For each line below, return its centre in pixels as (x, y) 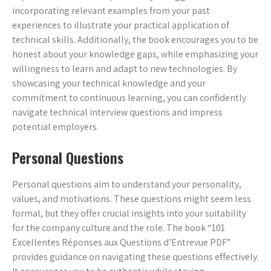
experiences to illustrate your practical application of (121, 25)
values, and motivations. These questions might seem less (132, 199)
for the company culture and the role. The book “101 (119, 228)
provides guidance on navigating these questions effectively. (135, 257)
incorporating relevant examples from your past (111, 11)
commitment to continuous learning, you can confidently (129, 98)
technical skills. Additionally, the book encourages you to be (135, 40)
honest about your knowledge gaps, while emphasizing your (135, 54)
